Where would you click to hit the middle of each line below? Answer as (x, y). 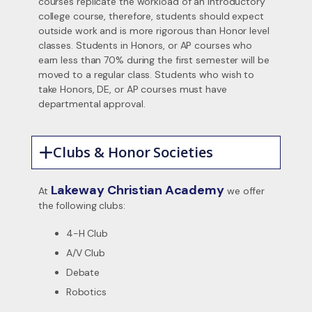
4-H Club (87, 233)
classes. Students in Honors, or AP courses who (145, 45)
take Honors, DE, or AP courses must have (132, 89)
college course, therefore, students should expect (151, 16)
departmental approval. (92, 104)
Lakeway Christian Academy (137, 190)
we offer (245, 191)
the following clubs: (81, 205)
